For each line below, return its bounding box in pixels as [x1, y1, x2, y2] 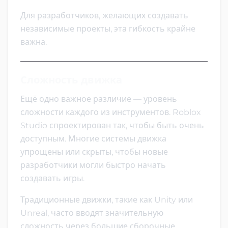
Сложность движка [20, 73, 122, 86]
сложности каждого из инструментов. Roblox [20, 107, 201, 117]
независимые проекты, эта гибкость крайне [20, 23, 195, 34]
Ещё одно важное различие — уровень [20, 94, 177, 104]
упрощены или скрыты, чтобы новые [20, 147, 168, 157]
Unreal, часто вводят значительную [20, 208, 163, 218]
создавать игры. [20, 173, 84, 183]
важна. [20, 37, 47, 47]
